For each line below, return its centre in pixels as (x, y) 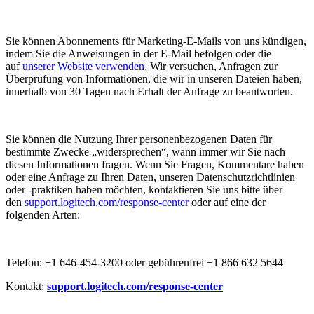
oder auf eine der (227, 203)
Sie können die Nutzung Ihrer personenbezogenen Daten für (139, 139)
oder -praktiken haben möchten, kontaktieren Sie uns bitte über (144, 190)
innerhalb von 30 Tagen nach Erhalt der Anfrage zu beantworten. (149, 92)
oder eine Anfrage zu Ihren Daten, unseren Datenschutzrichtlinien (150, 177)
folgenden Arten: (43, 215)
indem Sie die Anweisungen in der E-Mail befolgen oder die (138, 54)
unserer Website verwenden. (85, 67)
